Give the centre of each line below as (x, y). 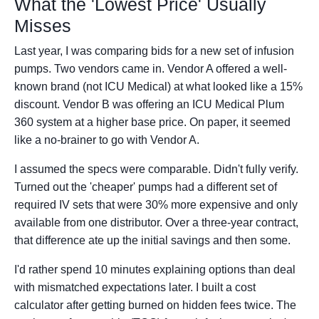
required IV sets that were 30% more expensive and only (156, 205)
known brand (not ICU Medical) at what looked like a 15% (158, 87)
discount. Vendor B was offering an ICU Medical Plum (149, 105)
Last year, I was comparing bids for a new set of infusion (154, 51)
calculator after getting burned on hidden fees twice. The (155, 305)
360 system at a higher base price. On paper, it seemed (152, 122)
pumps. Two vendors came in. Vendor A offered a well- (151, 69)
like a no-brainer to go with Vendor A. (107, 140)
